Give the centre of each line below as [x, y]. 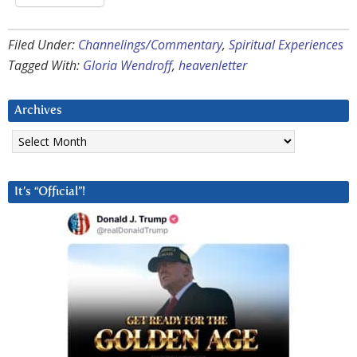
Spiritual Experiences [286, 45]
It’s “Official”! [50, 192]
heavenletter [213, 66]
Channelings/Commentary [150, 45]
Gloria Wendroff [127, 66]
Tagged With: [45, 66]
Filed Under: [43, 45]
